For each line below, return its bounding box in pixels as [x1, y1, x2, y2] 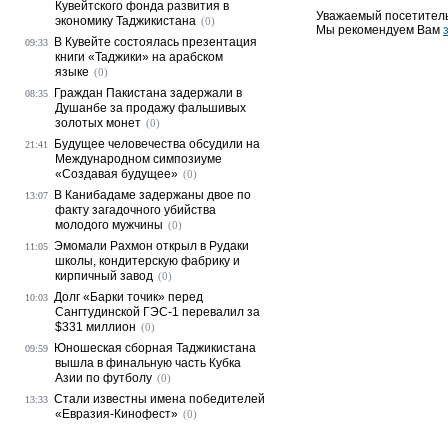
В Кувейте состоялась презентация [54, 35, 257, 49]
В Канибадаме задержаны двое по [54, 188, 251, 202]
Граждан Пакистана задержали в [54, 86, 242, 100]
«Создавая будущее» [55, 167, 178, 181]
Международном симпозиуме [55, 152, 222, 166]
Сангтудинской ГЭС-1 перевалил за [55, 305, 260, 319]
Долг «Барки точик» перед [54, 290, 203, 304]
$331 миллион [55, 320, 136, 334]
